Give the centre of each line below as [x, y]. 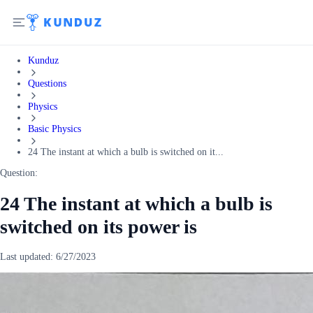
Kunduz [43, 60]
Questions [47, 83]
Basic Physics [54, 129]
